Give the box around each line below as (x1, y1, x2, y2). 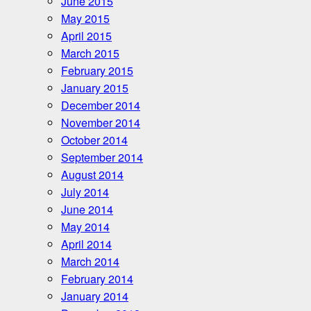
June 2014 (61, 201, 113, 218)
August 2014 (61, 167, 124, 183)
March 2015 (61, 45, 119, 62)
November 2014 (61, 115, 140, 131)
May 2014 (61, 219, 110, 235)
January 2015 (61, 80, 128, 96)
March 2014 (61, 253, 119, 270)
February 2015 (61, 62, 133, 79)
